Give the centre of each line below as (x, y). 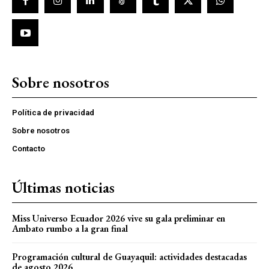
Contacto (29, 148)
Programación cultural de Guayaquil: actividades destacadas (129, 256)
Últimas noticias (63, 187)
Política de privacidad (53, 112)
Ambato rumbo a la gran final (70, 228)
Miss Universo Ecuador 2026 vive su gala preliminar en (119, 218)
